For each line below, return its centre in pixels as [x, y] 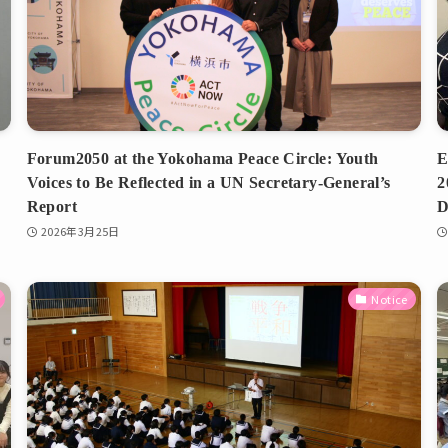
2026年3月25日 [80, 231]
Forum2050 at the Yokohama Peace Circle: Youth [202, 158]
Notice [389, 298]
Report [52, 206]
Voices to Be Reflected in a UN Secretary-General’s [208, 182]
